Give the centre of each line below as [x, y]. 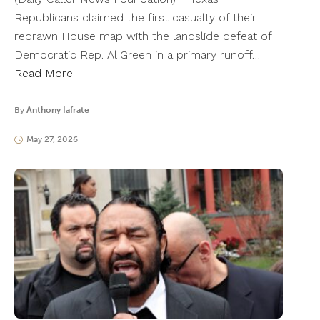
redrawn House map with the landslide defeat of [143, 36]
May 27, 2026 [52, 140]
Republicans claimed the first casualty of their [135, 18]
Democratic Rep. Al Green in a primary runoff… [137, 55]
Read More [44, 74]
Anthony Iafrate [58, 110]
